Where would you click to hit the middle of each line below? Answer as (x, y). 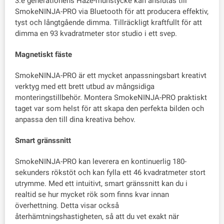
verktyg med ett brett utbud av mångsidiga (85, 87)
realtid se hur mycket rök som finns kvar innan (92, 195)
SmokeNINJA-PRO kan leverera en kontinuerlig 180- (101, 162)
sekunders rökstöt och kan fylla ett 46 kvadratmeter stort (110, 173)
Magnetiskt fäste (43, 55)
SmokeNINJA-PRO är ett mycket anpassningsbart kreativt (111, 76)
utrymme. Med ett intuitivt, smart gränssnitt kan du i (101, 184)
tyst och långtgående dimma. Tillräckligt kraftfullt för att (108, 23)
